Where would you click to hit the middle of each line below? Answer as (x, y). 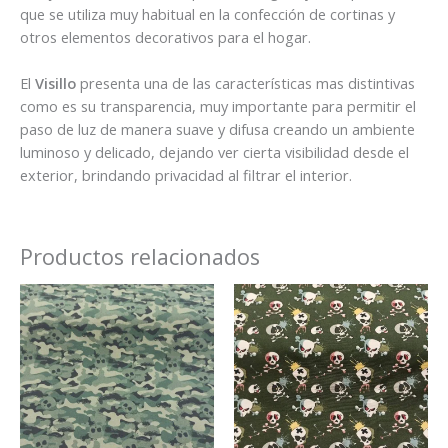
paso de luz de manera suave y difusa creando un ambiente (217, 129)
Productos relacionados (140, 257)
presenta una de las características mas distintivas (245, 83)
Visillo (55, 83)
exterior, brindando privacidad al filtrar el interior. (186, 175)
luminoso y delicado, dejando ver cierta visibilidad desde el (214, 152)
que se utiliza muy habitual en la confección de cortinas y (207, 13)
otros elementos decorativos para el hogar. (165, 36)
